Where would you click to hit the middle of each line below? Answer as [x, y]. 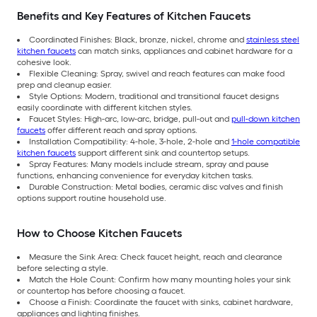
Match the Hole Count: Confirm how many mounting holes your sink [160, 279]
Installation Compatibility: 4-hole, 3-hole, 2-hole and [130, 141]
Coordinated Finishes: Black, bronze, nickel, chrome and [138, 39]
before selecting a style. [64, 268]
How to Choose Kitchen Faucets [101, 233]
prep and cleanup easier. [65, 85]
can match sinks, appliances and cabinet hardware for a [184, 51]
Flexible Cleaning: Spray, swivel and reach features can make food [157, 73]
